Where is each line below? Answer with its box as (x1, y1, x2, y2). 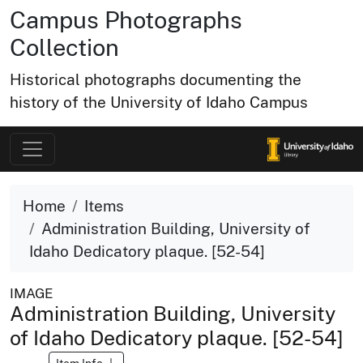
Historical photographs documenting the (10, 70, 301, 88)
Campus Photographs (10, 6, 242, 33)
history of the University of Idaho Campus (10, 93, 308, 111)
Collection (10, 34, 119, 61)
